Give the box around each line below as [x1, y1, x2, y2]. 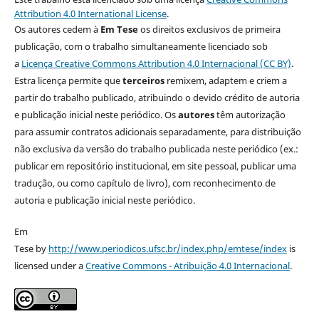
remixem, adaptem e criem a [164, 74, 287, 88]
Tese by [14, 242, 48, 256]
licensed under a [14, 259, 85, 273]
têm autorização [214, 108, 286, 122]
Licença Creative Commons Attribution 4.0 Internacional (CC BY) [21, 57, 291, 70]
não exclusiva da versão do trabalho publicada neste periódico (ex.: [14, 142, 298, 156]
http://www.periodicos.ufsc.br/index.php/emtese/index [48, 242, 287, 256]
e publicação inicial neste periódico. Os [14, 108, 178, 122]
